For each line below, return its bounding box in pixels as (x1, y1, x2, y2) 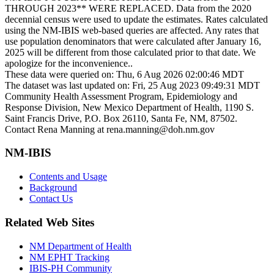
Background (29, 182, 77, 193)
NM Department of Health (29, 240, 131, 251)
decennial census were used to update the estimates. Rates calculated (5, 13, 268, 24)
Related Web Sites (5, 215, 94, 229)
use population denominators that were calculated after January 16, (5, 35, 261, 46)
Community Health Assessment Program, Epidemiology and (5, 91, 237, 102)
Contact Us (29, 193, 73, 204)
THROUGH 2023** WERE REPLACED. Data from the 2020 (5, 2, 251, 13)
